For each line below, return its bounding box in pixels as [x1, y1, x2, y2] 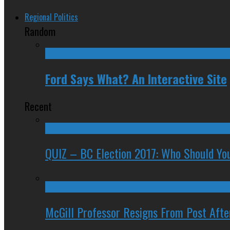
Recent [25, 98, 52, 114]
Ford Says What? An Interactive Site [45, 69, 227, 88]
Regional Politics [25, 10, 78, 23]
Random [25, 23, 55, 39]
